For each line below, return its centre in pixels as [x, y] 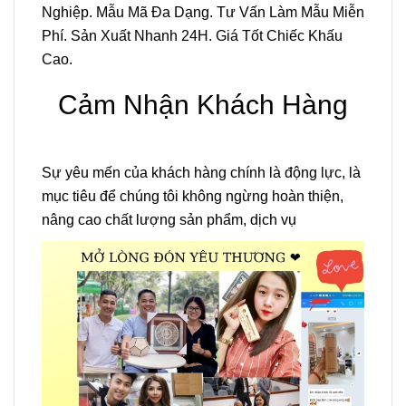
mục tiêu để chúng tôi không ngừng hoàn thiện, [193, 196]
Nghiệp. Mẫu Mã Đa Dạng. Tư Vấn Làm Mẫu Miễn [203, 12]
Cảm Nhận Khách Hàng [203, 104]
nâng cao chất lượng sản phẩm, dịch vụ [169, 219]
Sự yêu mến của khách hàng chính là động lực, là [201, 172]
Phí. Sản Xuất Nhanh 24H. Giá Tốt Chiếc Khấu [192, 35]
